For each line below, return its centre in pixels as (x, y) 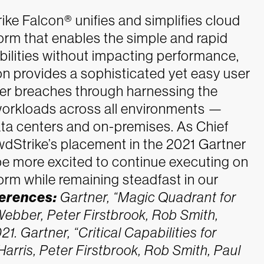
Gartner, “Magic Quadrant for (148, 197)
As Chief (203, 126)
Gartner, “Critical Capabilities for (119, 232)
